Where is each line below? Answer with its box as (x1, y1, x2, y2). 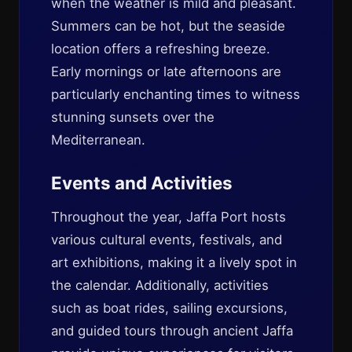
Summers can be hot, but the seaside (51, 18, 285, 34)
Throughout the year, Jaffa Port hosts (51, 209, 286, 225)
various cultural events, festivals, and (51, 232, 282, 247)
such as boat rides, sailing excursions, (51, 300, 288, 316)
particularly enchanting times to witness (51, 86, 300, 102)
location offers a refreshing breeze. (51, 41, 270, 57)
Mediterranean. (51, 132, 145, 148)
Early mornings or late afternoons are (51, 64, 281, 79)
